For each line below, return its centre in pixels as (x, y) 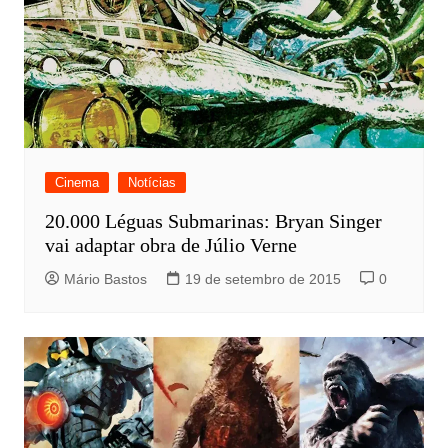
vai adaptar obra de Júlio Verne (170, 245)
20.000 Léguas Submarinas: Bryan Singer (213, 221)
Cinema (76, 183)
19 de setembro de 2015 (262, 279)
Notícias (151, 183)
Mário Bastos (105, 279)
